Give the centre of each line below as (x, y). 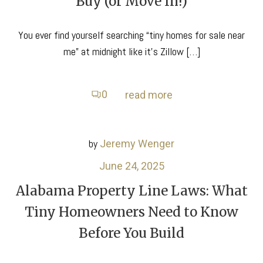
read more (149, 95)
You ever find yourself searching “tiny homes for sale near (131, 35)
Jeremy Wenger (137, 143)
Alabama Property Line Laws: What (131, 190)
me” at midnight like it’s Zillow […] (131, 51)
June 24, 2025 (131, 166)
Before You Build (131, 233)
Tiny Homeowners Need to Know (131, 212)
